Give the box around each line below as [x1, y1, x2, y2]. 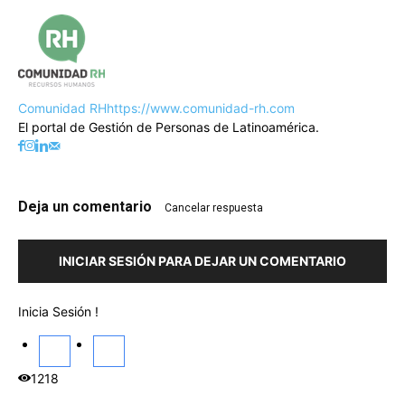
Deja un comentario [18, 198, 155, 216]
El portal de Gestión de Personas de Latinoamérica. [18, 119, 319, 136]
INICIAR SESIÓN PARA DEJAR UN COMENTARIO [59, 253, 346, 269]
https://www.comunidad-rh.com [107, 100, 295, 117]
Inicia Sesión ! [18, 304, 99, 320]
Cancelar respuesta [165, 202, 263, 215]
